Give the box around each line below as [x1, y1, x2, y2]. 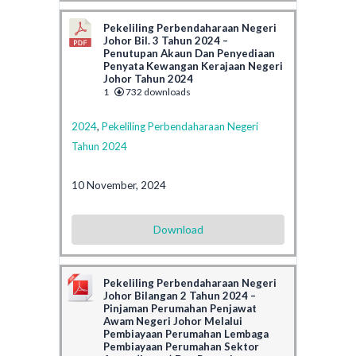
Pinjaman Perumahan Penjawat [103, 301, 257, 315]
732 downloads [124, 85, 191, 98]
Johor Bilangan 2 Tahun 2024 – [103, 288, 256, 302]
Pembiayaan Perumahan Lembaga [103, 327, 269, 340]
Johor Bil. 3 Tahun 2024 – [103, 33, 228, 47]
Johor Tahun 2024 [103, 72, 193, 85]
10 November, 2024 [72, 178, 166, 192]
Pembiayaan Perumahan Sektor [103, 339, 259, 353]
